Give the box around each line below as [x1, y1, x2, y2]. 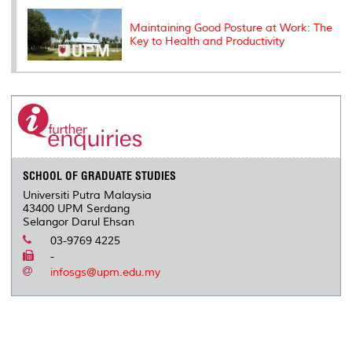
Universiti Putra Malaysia [23, 189, 152, 203]
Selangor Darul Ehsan [23, 215, 135, 229]
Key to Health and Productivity [130, 35, 284, 49]
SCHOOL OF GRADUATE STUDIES [23, 169, 177, 184]
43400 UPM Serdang [23, 202, 130, 216]
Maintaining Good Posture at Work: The [130, 21, 332, 35]
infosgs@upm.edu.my [50, 266, 161, 280]
